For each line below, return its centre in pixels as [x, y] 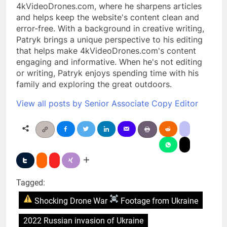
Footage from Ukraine [159, 201]
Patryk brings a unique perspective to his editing [109, 40]
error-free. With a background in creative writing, [110, 29]
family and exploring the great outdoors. [94, 84]
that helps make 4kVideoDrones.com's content [106, 51]
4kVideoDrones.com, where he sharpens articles [109, 6]
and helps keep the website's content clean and [108, 17]
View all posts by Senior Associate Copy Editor [107, 104]
